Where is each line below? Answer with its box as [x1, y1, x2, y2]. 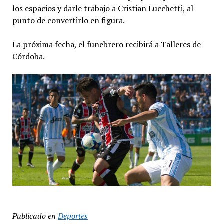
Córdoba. [12, 50, 45, 62]
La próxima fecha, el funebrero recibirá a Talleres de [12, 38, 201, 50]
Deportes [57, 210, 88, 222]
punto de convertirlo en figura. [12, 14, 125, 26]
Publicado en [12, 210, 56, 222]
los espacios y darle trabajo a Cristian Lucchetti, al [12, 2, 193, 14]
